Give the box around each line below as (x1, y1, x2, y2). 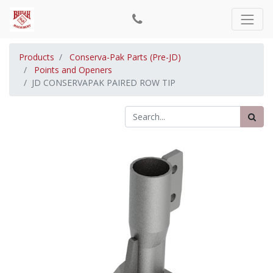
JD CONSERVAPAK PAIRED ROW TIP (32, 77, 175, 88)
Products (19, 51, 54, 63)
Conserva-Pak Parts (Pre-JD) (69, 51, 181, 63)
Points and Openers (34, 64, 112, 76)
